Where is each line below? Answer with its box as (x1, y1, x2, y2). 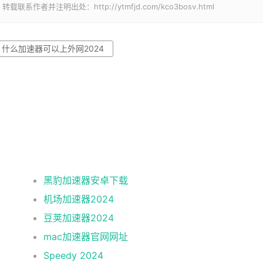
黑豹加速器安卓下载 (43, 174, 129, 186)
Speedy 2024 (43, 249, 104, 261)
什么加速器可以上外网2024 (2, 43, 104, 53)
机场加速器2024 (43, 193, 114, 205)
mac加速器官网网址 (43, 231, 129, 242)
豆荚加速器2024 (43, 212, 114, 224)
